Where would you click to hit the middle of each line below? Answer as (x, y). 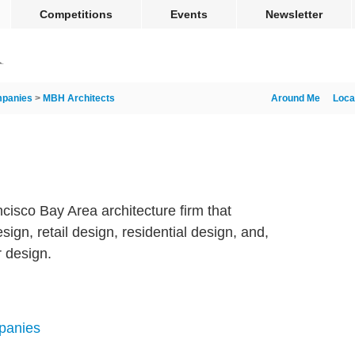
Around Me (296, 98)
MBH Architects (79, 98)
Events (189, 14)
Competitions (76, 14)
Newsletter (294, 14)
